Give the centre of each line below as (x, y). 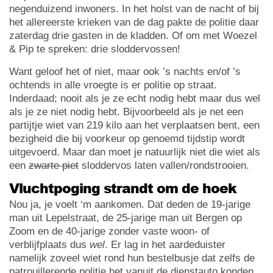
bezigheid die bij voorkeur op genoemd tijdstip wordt (127, 138)
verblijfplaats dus (49, 244)
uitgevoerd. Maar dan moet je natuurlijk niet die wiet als (135, 152)
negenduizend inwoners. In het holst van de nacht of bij (134, 9)
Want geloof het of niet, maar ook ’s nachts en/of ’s (125, 71)
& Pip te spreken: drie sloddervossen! (95, 49)
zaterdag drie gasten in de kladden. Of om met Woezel (133, 35)
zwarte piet (54, 165)
